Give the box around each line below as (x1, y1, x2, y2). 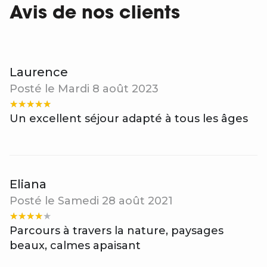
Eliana (10, 177, 46, 192)
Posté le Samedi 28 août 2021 (10, 194, 173, 208)
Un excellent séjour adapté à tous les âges (10, 112, 248, 126)
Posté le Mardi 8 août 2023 (10, 82, 159, 96)
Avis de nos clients (10, 5, 180, 24)
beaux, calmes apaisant (10, 239, 141, 253)
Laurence (10, 65, 68, 80)
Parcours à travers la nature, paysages (10, 224, 223, 238)
